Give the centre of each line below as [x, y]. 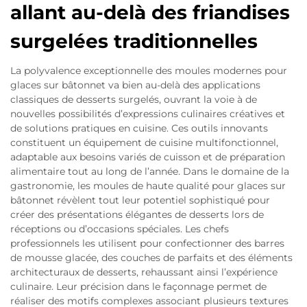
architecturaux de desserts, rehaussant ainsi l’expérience [144, 272]
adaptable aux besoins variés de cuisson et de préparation [148, 157]
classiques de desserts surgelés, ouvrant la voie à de [134, 100]
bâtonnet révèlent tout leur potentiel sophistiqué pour [140, 200]
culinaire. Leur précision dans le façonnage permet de [138, 287]
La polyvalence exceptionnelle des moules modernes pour [149, 71]
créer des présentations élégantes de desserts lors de [137, 215]
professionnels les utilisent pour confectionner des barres [147, 244]
